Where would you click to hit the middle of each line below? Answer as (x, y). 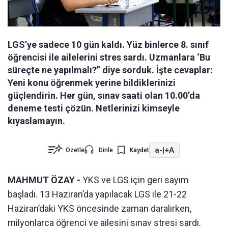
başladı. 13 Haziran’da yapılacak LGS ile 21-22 (97, 194)
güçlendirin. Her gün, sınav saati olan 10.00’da (104, 96)
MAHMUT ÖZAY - (44, 180)
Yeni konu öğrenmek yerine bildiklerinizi (92, 83)
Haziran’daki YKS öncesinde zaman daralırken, (99, 209)
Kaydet (139, 150)
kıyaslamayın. (36, 121)
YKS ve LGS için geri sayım (135, 180)
